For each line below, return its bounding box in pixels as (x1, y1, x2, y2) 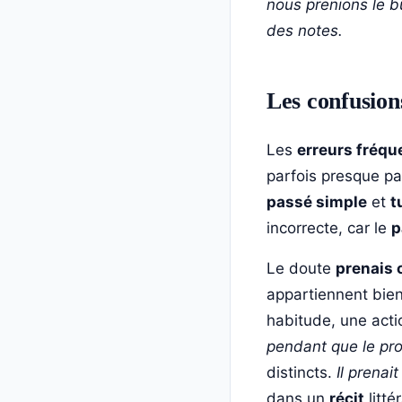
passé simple (267, 192, 367, 211)
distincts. (267, 363, 336, 381)
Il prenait (336, 363, 398, 381)
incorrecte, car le (267, 218, 391, 237)
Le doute (267, 258, 336, 277)
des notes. (267, 21, 343, 39)
